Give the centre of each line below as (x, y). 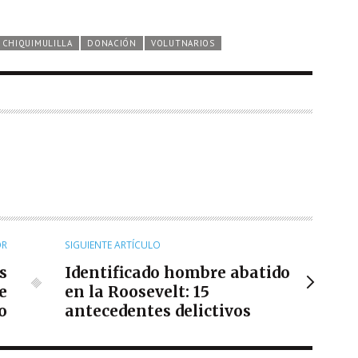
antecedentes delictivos (158, 310)
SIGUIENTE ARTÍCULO (113, 245)
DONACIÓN (112, 43)
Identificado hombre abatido (178, 272)
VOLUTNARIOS (183, 43)
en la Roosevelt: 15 (137, 291)
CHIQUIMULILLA (37, 43)
